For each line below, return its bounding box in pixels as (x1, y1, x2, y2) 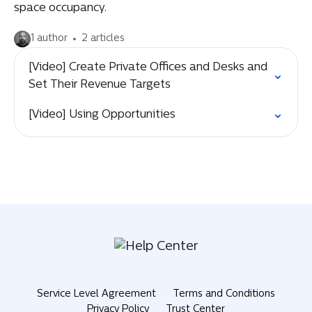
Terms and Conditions (173, 289, 275, 299)
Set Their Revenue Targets (29, 79, 171, 91)
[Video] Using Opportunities (29, 109, 175, 120)
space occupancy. (14, 3, 107, 14)
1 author (31, 33, 68, 44)
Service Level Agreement (37, 289, 156, 299)
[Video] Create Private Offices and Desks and (29, 62, 267, 73)
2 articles (81, 33, 125, 44)
